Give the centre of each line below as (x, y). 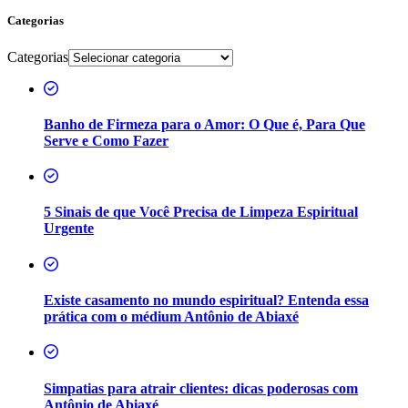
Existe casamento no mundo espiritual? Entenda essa (206, 300)
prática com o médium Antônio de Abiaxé (171, 316)
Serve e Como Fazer (106, 140)
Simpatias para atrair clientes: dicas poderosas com (201, 388)
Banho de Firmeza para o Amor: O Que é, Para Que (204, 124)
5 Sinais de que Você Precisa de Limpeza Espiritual (201, 212)
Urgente (69, 229)
